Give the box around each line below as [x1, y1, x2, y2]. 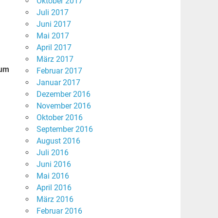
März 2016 [36, 195, 73, 204]
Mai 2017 [36, 31, 69, 41]
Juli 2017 [36, 8, 69, 18]
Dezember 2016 [36, 90, 91, 99]
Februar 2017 [36, 66, 82, 76]
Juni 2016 [36, 160, 71, 169]
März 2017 [36, 54, 73, 64]
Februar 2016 [36, 206, 82, 216]
